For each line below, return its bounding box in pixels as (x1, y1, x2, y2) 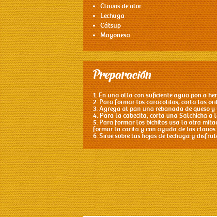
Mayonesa (100, 31, 130, 40)
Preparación (93, 64, 151, 89)
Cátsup (100, 21, 121, 30)
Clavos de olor (100, 2, 141, 11)
